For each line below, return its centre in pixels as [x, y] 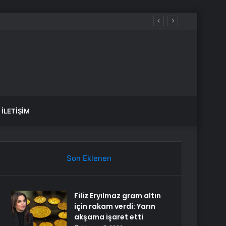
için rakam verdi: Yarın [115, 206]
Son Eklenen [89, 158]
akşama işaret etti [109, 217]
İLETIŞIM [16, 111]
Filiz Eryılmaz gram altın [118, 196]
